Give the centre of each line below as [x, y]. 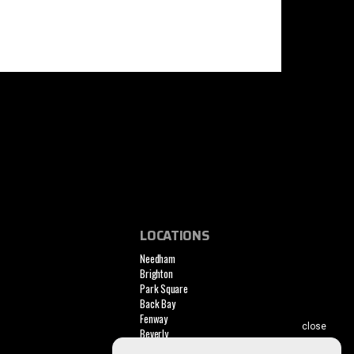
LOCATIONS [175, 236]
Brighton [156, 274]
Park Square [164, 289]
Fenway [154, 319]
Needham [158, 259]
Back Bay [158, 304]
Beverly [154, 334]
